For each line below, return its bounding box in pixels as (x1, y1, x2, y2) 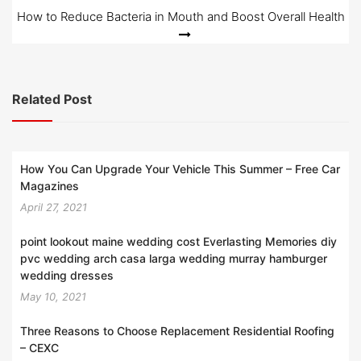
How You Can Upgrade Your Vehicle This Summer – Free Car (20, 162, 340, 176)
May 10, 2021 (20, 290, 86, 304)
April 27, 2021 (20, 201, 87, 214)
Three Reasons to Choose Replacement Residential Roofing (20, 324, 334, 338)
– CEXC (20, 341, 59, 355)
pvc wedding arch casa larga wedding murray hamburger (20, 251, 327, 266)
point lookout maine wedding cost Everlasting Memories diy (20, 234, 337, 249)
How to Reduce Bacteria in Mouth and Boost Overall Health (16, 8, 345, 24)
